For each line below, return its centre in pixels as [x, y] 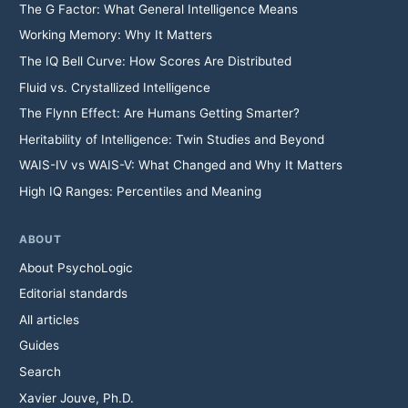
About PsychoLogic [76, 267]
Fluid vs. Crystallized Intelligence [114, 87]
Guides [39, 346]
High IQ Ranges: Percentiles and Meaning [140, 191]
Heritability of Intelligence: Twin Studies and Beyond [171, 139]
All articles [49, 319]
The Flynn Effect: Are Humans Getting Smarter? [159, 113]
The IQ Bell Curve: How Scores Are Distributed [155, 61]
